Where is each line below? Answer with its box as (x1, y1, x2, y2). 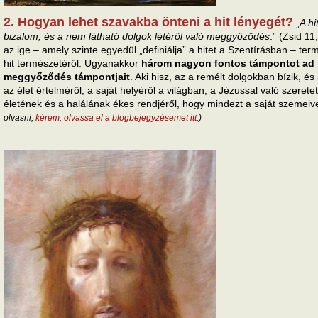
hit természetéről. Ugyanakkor (4, 57, 141, 70)
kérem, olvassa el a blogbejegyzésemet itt (35, 113, 197, 124)
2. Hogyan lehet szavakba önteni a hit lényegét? (4, 15, 293, 30)
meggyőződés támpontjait (4, 71, 130, 83)
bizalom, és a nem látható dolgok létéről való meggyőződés (4, 31, 270, 43)
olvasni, (4, 113, 35, 124)
